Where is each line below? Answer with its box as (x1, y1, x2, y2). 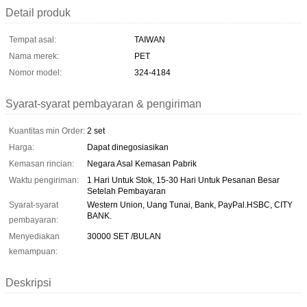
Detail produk (5, 6, 71, 19)
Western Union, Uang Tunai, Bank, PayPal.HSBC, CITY (87, 199, 293, 210)
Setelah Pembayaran (87, 186, 166, 196)
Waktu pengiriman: (9, 175, 79, 185)
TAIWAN (134, 34, 165, 45)
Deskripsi (5, 276, 51, 288)
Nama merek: (9, 51, 59, 61)
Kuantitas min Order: (9, 125, 85, 136)
